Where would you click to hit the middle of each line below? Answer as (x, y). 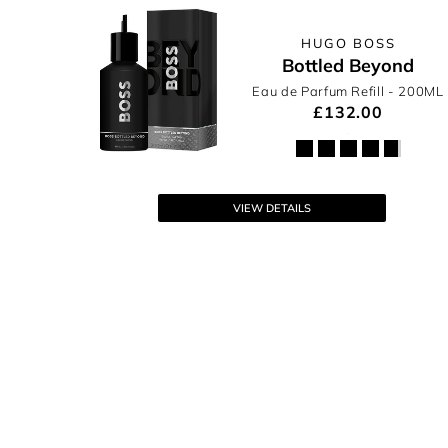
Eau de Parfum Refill (320, 91)
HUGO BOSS (348, 43)
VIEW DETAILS (272, 208)
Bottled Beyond (348, 65)
